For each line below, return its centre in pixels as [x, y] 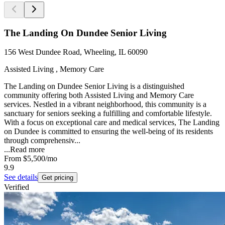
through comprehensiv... [42, 141]
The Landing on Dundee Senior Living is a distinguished [94, 86]
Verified [17, 187]
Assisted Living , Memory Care [54, 69]
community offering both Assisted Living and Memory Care [99, 95]
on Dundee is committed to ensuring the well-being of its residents [108, 132]
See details [21, 177]
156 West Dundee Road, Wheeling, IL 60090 [76, 52]
